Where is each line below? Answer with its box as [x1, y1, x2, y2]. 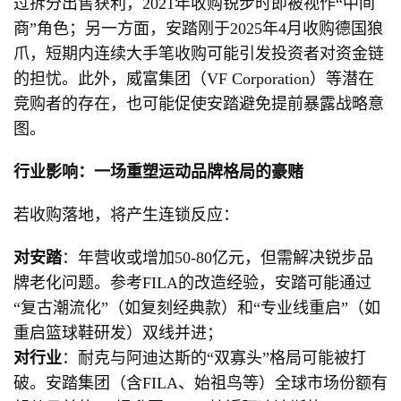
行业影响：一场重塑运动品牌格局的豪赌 [13, 163, 303, 181]
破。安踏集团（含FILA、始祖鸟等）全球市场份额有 [13, 374, 388, 392]
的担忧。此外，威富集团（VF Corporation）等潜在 [13, 70, 374, 88]
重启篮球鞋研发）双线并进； [13, 324, 223, 342]
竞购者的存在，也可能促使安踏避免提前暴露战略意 [13, 95, 384, 113]
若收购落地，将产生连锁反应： [13, 206, 239, 224]
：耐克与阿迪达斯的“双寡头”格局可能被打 [62, 349, 366, 367]
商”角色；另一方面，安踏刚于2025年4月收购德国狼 [13, 20, 383, 38]
